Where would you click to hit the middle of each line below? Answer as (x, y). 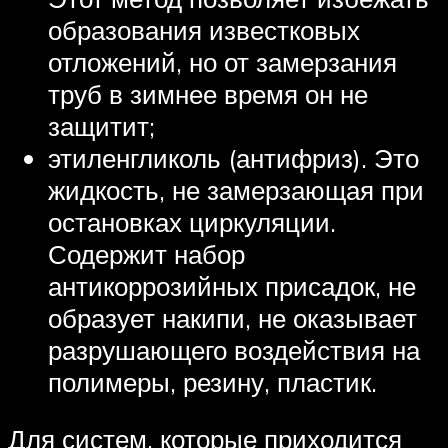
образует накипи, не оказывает (232, 317)
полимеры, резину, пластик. (212, 381)
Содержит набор (146, 253)
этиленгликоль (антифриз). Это (233, 157)
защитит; (101, 125)
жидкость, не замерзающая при (236, 189)
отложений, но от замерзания (222, 61)
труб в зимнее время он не (208, 93)
